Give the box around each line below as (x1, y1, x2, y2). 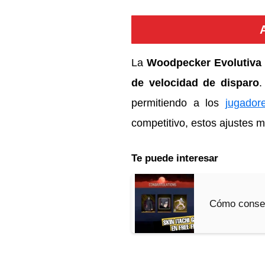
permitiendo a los (131, 97, 225, 109)
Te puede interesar (131, 153, 218, 164)
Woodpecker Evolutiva (146, 57, 261, 69)
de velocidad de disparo (131, 77, 259, 89)
